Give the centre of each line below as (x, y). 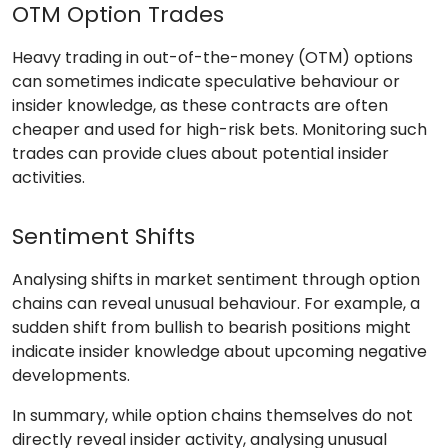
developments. (71, 376)
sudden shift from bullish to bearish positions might (211, 328)
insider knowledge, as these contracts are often (200, 106)
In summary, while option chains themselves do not (212, 416)
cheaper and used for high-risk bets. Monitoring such (219, 130)
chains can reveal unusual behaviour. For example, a (216, 304)
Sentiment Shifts (103, 237)
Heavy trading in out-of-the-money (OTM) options (212, 58)
